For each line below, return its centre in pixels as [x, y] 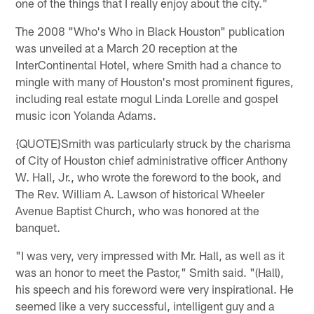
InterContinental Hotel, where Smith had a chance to [149, 64]
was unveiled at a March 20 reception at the [127, 47]
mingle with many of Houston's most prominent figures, [155, 81]
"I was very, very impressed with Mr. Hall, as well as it [150, 255]
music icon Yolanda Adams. [86, 115]
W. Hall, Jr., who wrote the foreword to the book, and [149, 176]
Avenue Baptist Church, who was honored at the [138, 210]
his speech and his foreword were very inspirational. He [155, 288]
